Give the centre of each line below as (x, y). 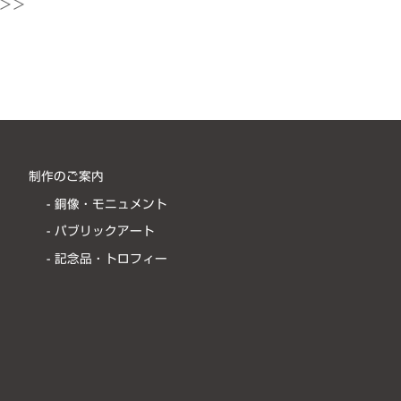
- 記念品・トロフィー (107, 258)
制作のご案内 (67, 176)
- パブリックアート (100, 231)
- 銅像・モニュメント (107, 204)
